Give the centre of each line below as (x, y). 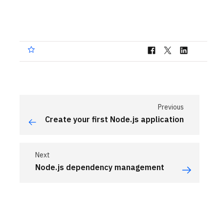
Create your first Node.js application (114, 119)
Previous (171, 107)
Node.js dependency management (100, 167)
